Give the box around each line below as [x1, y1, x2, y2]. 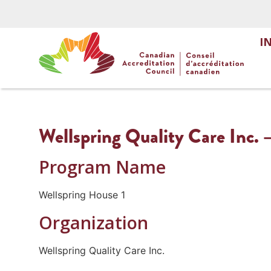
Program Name [38, 154, 166, 178]
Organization [38, 210, 148, 234]
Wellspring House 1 [38, 188, 125, 201]
